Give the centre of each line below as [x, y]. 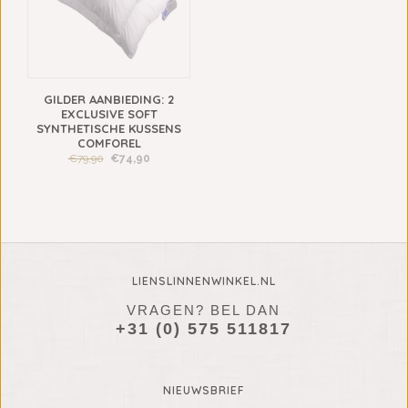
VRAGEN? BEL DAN [204, 311]
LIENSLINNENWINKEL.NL [204, 281]
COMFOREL [109, 143]
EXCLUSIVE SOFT [109, 114]
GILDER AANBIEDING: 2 [109, 100]
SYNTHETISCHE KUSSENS [109, 129]
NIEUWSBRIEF [204, 391]
